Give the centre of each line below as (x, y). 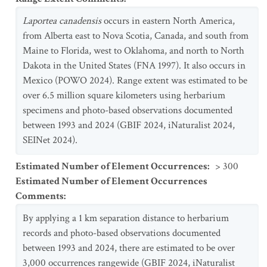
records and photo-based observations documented (122, 233)
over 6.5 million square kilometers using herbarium (124, 95)
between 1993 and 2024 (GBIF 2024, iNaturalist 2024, (129, 125)
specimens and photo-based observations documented (128, 110)
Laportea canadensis (62, 21)
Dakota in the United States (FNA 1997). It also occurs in (134, 66)
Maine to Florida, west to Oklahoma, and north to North (133, 51)
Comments (40, 196)
